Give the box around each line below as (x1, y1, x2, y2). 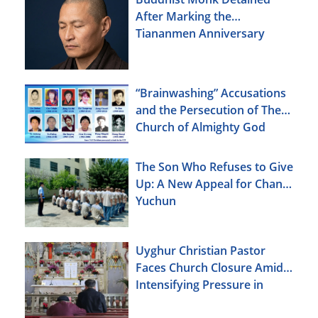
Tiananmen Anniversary (136, 25, 265, 41)
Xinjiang (136, 294, 178, 310)
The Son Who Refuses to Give (136, 158, 293, 175)
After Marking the (136, 8, 231, 24)
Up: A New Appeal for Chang (136, 175, 289, 192)
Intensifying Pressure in (136, 277, 263, 293)
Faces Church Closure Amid (136, 260, 283, 276)
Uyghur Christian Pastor (136, 243, 265, 259)
